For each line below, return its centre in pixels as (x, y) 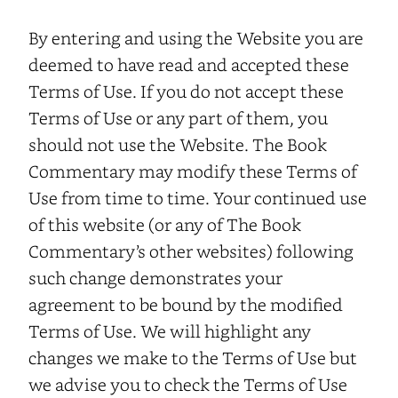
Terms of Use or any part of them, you (178, 117)
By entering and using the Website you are (196, 37)
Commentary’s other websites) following (191, 251)
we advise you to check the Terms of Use (188, 384)
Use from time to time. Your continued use (198, 197)
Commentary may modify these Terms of (193, 171)
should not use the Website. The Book (178, 144)
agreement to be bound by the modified (186, 304)
